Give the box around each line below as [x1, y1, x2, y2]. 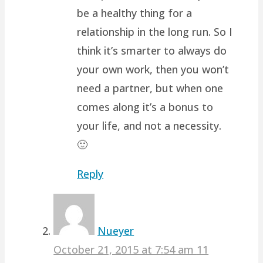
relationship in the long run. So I [77, 24, 233, 39]
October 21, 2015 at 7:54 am [53, 242, 197, 257]
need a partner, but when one [77, 80, 224, 95]
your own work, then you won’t [77, 62, 230, 76]
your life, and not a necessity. [77, 118, 222, 133]
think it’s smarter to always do [77, 43, 227, 58]
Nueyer [97, 223, 134, 238]
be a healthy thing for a [77, 5, 193, 20]
